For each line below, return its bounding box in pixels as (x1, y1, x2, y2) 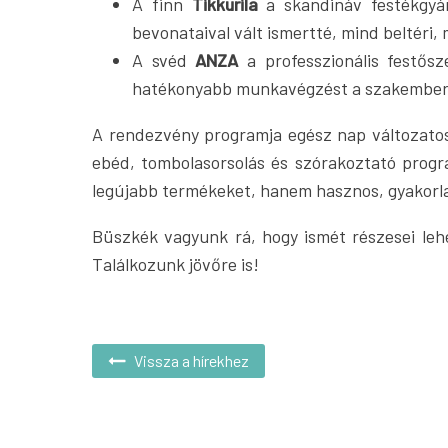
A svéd (132, 49, 196, 71)
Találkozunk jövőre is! (92, 253, 259, 275)
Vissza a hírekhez (134, 351, 249, 370)
